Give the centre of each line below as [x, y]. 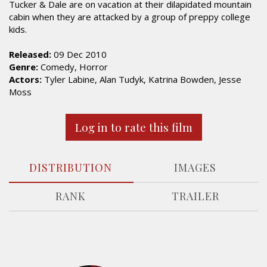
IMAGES [195, 167]
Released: [30, 54]
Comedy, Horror [73, 67]
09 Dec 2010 [79, 54]
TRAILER [195, 196]
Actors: [25, 79]
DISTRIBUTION [71, 167]
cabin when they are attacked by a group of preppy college [130, 17]
